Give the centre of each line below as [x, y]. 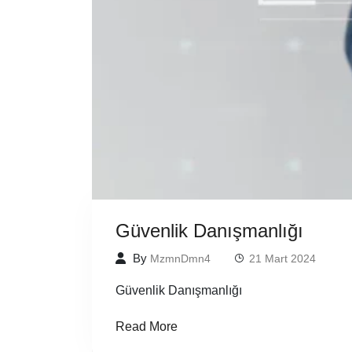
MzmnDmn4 [180, 258]
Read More [147, 326]
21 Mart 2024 [282, 258]
